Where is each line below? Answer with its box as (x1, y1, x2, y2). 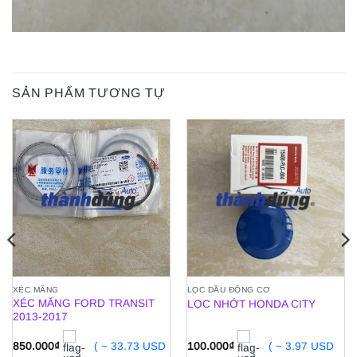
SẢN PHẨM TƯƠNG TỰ (12, 85, 166, 100)
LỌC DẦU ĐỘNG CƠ (186, 284, 271, 294)
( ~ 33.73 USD (93, 340, 166, 353)
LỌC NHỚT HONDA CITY (186, 298, 316, 311)
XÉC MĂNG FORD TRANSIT (12, 297, 155, 310)
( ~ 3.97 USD (268, 340, 334, 353)
